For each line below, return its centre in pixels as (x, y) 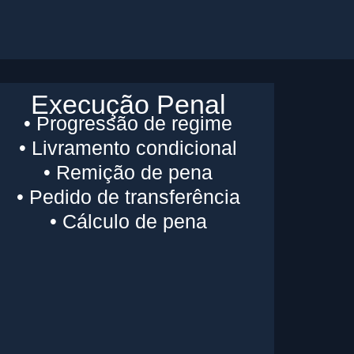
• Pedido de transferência (128, 196)
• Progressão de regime (128, 123)
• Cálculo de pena (128, 221)
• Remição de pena (128, 172)
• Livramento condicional (128, 147)
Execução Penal (128, 104)
